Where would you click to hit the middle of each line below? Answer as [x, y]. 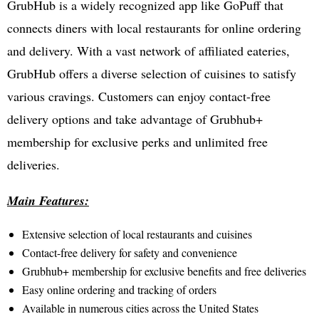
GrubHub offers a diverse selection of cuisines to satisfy [152, 73]
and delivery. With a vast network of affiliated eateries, [148, 50]
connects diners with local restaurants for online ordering [154, 27]
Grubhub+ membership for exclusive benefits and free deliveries [164, 271]
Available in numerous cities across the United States [140, 308]
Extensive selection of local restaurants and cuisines [137, 234]
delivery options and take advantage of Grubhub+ [135, 119]
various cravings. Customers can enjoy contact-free [139, 96]
